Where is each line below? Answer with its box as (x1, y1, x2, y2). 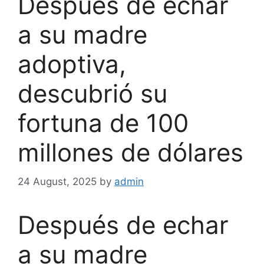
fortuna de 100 (18, 108, 189, 138)
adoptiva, (18, 49, 126, 79)
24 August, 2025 (18, 175, 97, 187)
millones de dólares (18, 137, 243, 167)
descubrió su (18, 78, 167, 108)
